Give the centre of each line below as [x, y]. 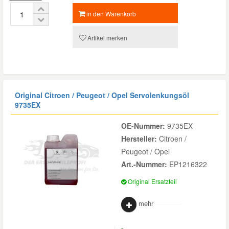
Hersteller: [140, 139]
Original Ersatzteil [152, 181]
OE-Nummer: [143, 126]
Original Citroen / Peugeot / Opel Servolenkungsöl [102, 95]
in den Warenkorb [111, 14]
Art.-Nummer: [145, 164]
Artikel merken [107, 38]
